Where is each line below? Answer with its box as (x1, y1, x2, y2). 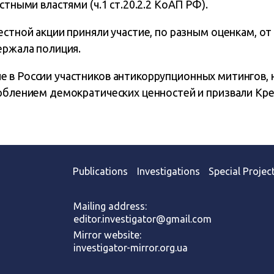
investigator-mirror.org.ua (73, 242, 188, 254)
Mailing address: (73, 200, 147, 212)
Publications (73, 166, 128, 177)
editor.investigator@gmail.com (73, 213, 212, 224)
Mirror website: (73, 229, 141, 241)
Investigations (136, 166, 200, 177)
